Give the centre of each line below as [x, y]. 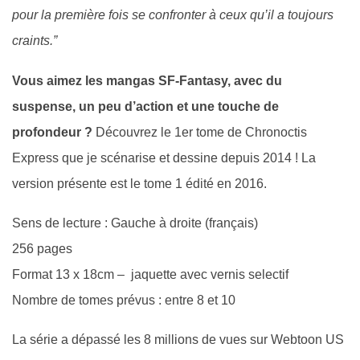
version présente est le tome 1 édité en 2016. [139, 183]
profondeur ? [54, 132]
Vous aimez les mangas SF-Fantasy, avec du [147, 80]
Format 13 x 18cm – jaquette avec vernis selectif [150, 274]
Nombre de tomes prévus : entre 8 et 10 [124, 300]
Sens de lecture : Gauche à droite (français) [135, 223]
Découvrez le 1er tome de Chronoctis [201, 132]
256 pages [42, 248]
